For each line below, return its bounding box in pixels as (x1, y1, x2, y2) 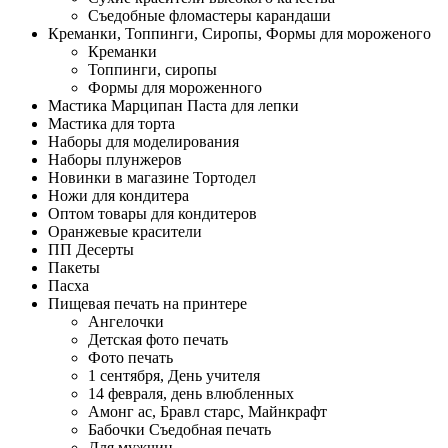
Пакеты (48, 259, 100, 276)
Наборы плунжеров (48, 151, 182, 168)
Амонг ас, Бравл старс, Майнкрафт (88, 403, 327, 420)
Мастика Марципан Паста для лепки (48, 97, 299, 114)
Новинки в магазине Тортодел (48, 169, 256, 186)
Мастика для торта (48, 115, 175, 132)
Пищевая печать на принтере (48, 295, 247, 312)
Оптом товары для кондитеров (48, 205, 257, 222)
